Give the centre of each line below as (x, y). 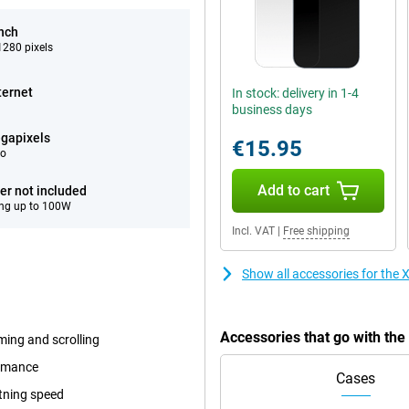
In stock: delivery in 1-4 (295, 93)
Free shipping (316, 231)
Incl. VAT (253, 231)
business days (272, 110)
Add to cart (293, 190)
